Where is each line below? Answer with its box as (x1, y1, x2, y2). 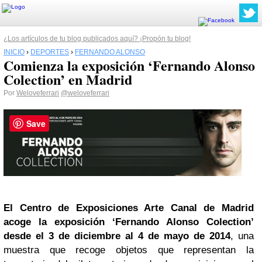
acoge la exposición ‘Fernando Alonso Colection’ (4, 216, 254, 227)
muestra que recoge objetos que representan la (4, 244, 254, 256)
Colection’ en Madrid (4, 69, 132, 89)
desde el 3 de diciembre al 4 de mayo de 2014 (4, 230, 230, 242)
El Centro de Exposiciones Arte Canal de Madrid (4, 202, 254, 213)
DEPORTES (30, 48, 69, 56)
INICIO (4, 48, 25, 56)
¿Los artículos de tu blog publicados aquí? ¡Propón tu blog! (4, 35, 191, 43)
